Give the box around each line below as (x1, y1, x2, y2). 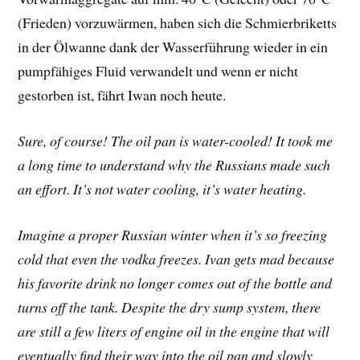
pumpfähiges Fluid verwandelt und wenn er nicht (18, 61, 299, 81)
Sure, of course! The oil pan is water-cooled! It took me (18, 131, 333, 151)
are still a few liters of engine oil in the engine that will (18, 321, 330, 341)
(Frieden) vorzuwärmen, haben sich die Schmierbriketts (18, 13, 337, 33)
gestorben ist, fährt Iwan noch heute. (18, 85, 227, 105)
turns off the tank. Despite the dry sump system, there (18, 297, 321, 317)
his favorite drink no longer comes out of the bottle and (18, 272, 333, 292)
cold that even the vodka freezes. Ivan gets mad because (18, 248, 335, 268)
